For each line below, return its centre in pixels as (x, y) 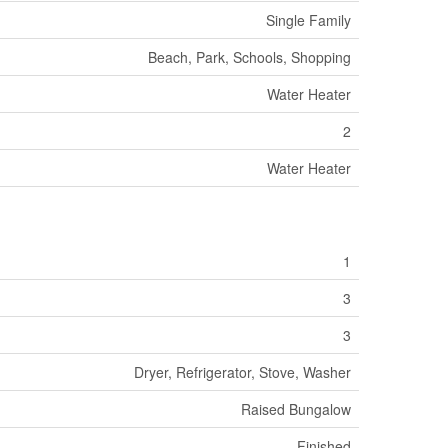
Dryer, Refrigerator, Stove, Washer (242, 371)
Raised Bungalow (296, 408)
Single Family (308, 19)
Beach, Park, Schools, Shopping (249, 56)
